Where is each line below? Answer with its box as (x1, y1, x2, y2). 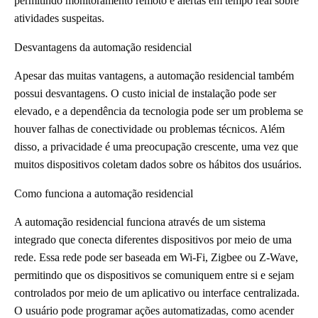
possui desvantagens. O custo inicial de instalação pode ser (14, 87, 276, 99)
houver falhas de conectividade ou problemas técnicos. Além (14, 122, 285, 135)
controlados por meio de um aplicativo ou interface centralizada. (14, 286, 300, 299)
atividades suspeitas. (14, 12, 104, 25)
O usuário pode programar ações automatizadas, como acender (14, 304, 294, 317)
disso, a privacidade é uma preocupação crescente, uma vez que (14, 140, 298, 153)
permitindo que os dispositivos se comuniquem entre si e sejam (14, 268, 294, 281)
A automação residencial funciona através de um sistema (14, 215, 265, 228)
